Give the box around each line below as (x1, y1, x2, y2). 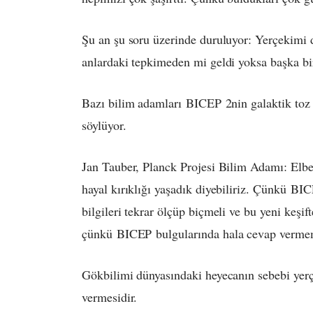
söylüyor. (82, 117, 126, 134)
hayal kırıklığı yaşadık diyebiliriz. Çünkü (82, 180, 291, 198)
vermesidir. (82, 289, 138, 306)
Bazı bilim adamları (82, 94, 186, 112)
